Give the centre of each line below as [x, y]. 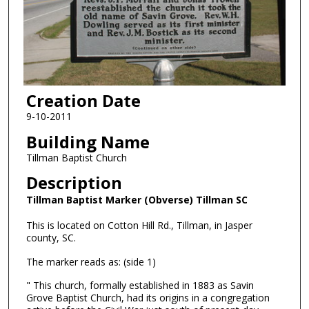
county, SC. [51, 238]
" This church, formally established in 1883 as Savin [140, 286]
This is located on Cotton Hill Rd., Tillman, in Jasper [139, 226]
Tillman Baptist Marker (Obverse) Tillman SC [137, 200]
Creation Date [83, 101]
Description [74, 183]
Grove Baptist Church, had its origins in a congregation [148, 298]
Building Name [88, 141]
